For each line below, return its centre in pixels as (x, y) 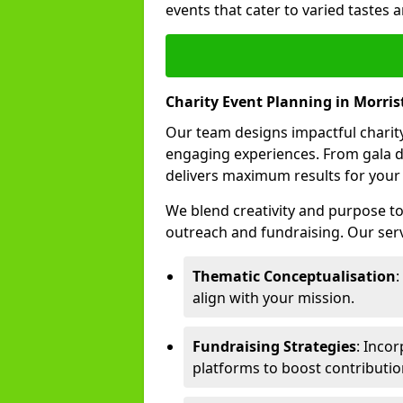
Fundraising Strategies (274, 346)
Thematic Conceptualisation (294, 276)
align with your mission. (273, 298)
